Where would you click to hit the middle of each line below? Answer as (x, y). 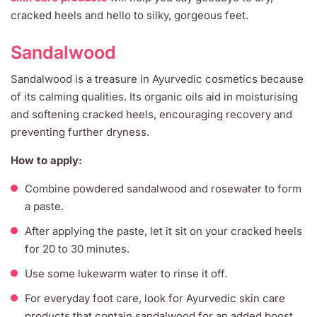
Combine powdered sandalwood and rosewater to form (163, 189)
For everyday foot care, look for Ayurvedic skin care (155, 298)
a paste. (44, 206)
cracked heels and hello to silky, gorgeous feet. (129, 15)
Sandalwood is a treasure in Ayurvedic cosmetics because (157, 79)
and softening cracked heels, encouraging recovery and (151, 114)
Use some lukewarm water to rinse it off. (126, 273)
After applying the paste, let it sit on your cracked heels (163, 231)
